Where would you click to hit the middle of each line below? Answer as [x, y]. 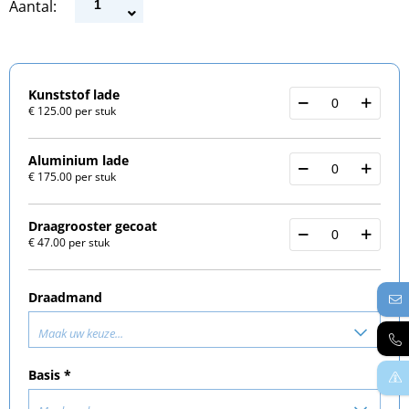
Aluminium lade [79, 160]
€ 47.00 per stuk [69, 242]
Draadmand [65, 297]
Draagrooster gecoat [93, 226]
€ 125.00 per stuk [72, 111]
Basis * [50, 375]
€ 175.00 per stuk [72, 177]
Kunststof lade [74, 94]
